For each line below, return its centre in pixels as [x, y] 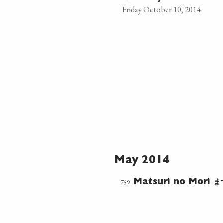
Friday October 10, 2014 [161, 9]
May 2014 [142, 161]
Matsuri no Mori [173, 182]
